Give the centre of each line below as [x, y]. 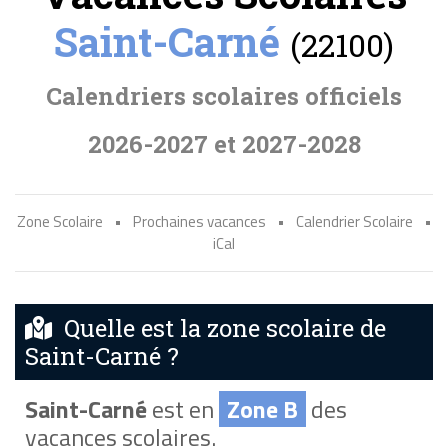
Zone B [262, 408]
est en [182, 408]
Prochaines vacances [199, 221]
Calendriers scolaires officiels [224, 96]
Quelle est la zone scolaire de [219, 328]
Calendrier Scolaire [354, 221]
